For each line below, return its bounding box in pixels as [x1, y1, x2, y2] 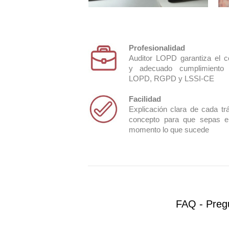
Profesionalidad [129, 43, 185, 52]
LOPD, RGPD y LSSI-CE [129, 74, 214, 83]
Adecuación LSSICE [105, 62, 180, 72]
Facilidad [129, 95, 161, 103]
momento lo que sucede [129, 125, 209, 134]
